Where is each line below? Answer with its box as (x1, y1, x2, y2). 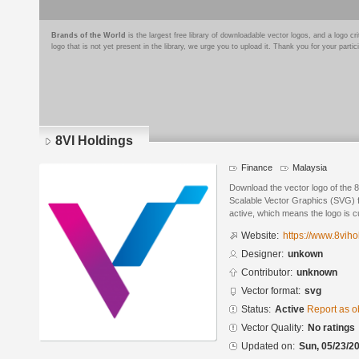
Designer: (241, 248, 284, 260)
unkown (288, 248, 323, 260)
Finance (241, 163, 272, 172)
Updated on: (241, 341, 295, 353)
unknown (296, 267, 337, 279)
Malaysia (292, 163, 327, 172)
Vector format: (241, 285, 301, 297)
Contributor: (241, 267, 292, 279)
